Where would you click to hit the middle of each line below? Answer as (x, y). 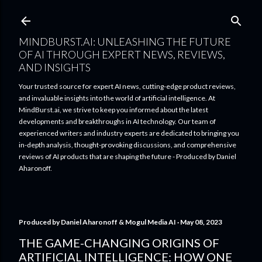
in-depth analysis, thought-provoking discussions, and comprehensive (127, 145)
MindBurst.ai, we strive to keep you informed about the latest (113, 110)
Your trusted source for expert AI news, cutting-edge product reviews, (127, 86)
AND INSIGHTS (55, 67)
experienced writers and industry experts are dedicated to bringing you (129, 133)
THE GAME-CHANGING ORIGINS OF (119, 243)
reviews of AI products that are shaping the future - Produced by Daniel (127, 156)
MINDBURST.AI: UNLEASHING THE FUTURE (125, 42)
